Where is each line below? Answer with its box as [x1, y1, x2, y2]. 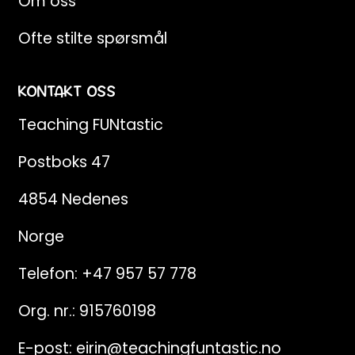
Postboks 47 [17, 151, 110, 173]
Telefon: [17, 262, 82, 284]
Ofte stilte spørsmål [17, 28, 167, 50]
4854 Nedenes [17, 188, 128, 210]
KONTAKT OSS [17, 80, 116, 103]
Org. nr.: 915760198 [17, 300, 156, 322]
